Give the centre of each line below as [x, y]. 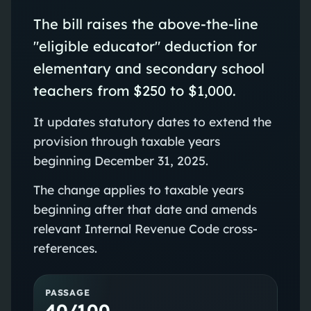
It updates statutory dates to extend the [152, 121]
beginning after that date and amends [145, 209]
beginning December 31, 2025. [120, 160]
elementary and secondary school [149, 68]
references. [65, 247]
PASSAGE [67, 292]
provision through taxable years [126, 141]
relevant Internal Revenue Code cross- [145, 228]
